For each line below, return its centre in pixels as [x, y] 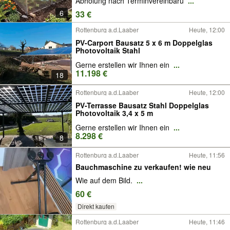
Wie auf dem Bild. [105, 180]
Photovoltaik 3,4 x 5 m [114, 113]
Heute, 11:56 [207, 155]
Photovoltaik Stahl [108, 50]
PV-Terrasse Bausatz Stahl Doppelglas [142, 105]
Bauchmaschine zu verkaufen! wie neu [197, 167]
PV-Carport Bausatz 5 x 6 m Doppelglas [144, 42]
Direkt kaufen [96, 206]
